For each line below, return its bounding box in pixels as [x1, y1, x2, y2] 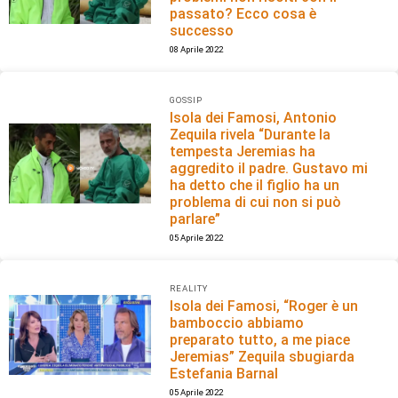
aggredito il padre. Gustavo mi [170, 159, 369, 177]
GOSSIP [170, 95, 203, 106]
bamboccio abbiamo [170, 314, 305, 331]
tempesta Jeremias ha [170, 142, 316, 160]
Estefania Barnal [170, 364, 279, 382]
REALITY [170, 283, 209, 293]
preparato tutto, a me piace [170, 330, 351, 348]
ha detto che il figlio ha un [170, 176, 340, 194]
